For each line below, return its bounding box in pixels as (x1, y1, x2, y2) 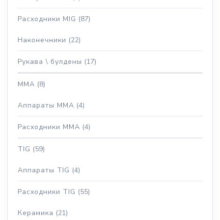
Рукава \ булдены (18, 56, 82, 66)
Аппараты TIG (18, 165, 70, 175)
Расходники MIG (18, 14, 76, 24)
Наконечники (18, 35, 66, 45)
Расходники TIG (18, 187, 76, 196)
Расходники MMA (18, 122, 80, 132)
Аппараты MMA (18, 100, 74, 110)
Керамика (18, 208, 54, 218)
